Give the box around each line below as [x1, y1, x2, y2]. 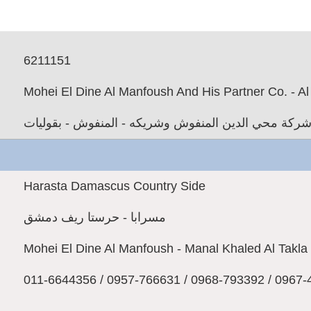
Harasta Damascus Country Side [24, 179, 205, 194]
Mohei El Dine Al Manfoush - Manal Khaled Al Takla [24, 242, 308, 256]
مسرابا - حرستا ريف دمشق [24, 210, 166, 225]
